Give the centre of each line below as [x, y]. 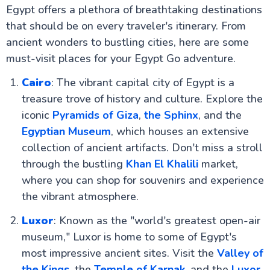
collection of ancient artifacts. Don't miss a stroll [142, 148]
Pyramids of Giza [95, 115]
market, [218, 164]
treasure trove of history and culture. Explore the [142, 99]
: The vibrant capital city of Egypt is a [143, 83]
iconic [37, 115]
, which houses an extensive [180, 131]
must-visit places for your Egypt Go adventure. [121, 58]
